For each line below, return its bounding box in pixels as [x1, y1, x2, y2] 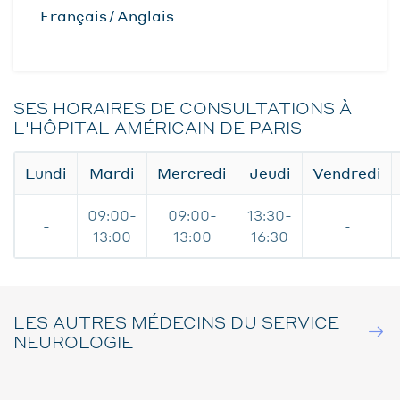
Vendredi [312, 163, 381, 182]
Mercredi [157, 163, 227, 182]
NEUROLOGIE [13, 331, 133, 352]
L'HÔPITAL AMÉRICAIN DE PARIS [13, 117, 302, 137]
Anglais [117, 6, 174, 25]
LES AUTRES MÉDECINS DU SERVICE [13, 312, 339, 332]
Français [40, 6, 107, 25]
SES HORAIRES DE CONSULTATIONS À [13, 97, 352, 118]
